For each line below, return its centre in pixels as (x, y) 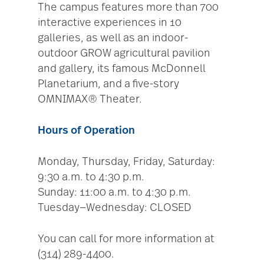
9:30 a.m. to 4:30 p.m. (91, 177)
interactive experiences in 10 (110, 23)
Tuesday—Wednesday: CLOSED (115, 208)
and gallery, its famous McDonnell (122, 69)
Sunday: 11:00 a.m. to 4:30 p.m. (114, 192)
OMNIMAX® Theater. (90, 99)
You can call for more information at (126, 239)
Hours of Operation (86, 131)
